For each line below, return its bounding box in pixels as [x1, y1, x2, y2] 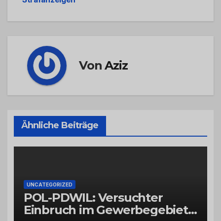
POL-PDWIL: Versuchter [23, 190, 163, 205]
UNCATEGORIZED [26, 182, 73, 188]
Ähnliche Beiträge [21, 120, 99, 131]
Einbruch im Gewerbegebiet [23, 203, 188, 218]
